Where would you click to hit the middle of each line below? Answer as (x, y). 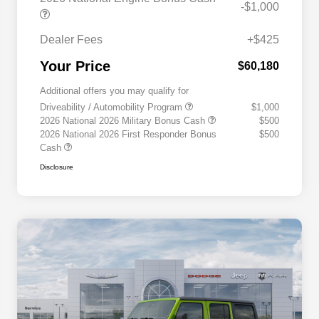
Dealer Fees (71, 40)
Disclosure (57, 167)
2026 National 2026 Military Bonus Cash (124, 121)
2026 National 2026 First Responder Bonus (128, 135)
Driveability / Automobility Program (113, 108)
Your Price (75, 67)
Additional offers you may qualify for (114, 91)
